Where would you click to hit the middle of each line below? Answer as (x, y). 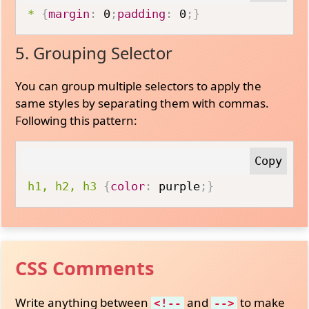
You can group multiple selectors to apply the (139, 86)
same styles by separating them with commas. (142, 103)
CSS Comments (85, 268)
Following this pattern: (77, 120)
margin (69, 14)
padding (142, 14)
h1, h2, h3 (62, 186)
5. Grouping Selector (94, 53)
